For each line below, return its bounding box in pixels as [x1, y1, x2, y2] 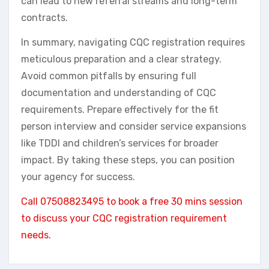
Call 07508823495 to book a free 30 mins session [21, 196, 243, 208]
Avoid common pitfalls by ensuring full [21, 70, 196, 82]
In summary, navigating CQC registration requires [21, 37, 245, 49]
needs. [21, 229, 51, 241]
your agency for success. [21, 171, 135, 183]
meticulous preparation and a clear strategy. [21, 53, 222, 65]
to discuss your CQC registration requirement [21, 213, 227, 225]
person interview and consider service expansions [21, 121, 246, 133]
